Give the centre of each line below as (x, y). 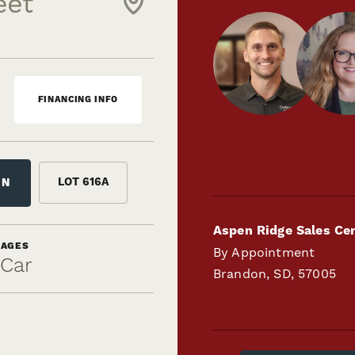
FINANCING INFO (78, 99)
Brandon (240, 273)
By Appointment (264, 252)
